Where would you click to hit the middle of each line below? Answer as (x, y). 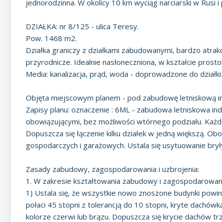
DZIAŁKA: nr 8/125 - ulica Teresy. (82, 26)
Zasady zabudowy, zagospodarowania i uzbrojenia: (112, 169)
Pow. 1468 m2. (51, 38)
